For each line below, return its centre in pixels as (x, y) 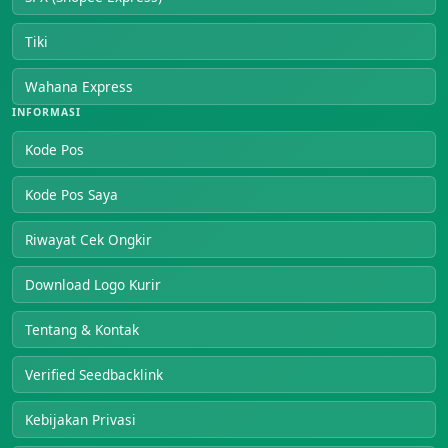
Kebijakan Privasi (80, 419)
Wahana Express (79, 86)
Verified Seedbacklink (94, 374)
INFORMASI (47, 111)
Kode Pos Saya (71, 194)
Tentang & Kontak (82, 329)
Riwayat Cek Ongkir (88, 239)
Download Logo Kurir (93, 284)
